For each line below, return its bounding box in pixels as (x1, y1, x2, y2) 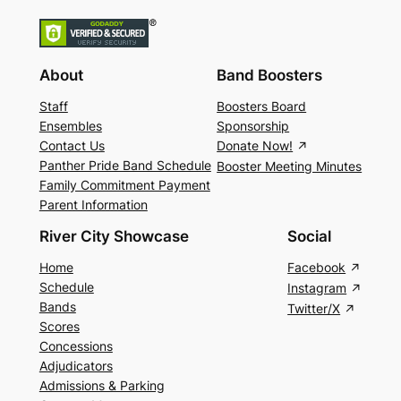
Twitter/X (287, 301, 341, 317)
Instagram (287, 280, 347, 296)
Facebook (287, 259, 346, 275)
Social (287, 227, 332, 246)
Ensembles (38, 118, 102, 134)
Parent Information (38, 197, 148, 213)
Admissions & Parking (38, 377, 165, 393)
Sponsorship (217, 118, 290, 134)
